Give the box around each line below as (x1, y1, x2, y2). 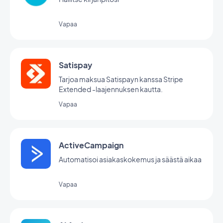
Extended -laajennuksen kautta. (59, 85, 163, 94)
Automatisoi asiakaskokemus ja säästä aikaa (59, 155, 202, 164)
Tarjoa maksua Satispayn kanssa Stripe (59, 75, 183, 84)
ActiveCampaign (59, 140, 123, 150)
